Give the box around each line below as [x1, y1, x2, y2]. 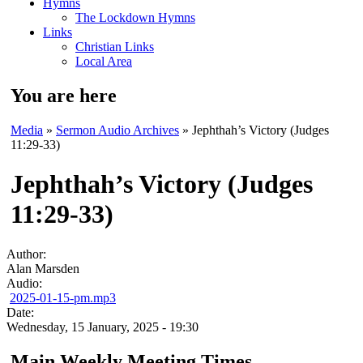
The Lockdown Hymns [75, 11, 195, 24]
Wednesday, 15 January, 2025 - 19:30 [6, 319, 199, 334]
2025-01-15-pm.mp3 [10, 290, 116, 305]
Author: [6, 246, 49, 261]
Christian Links [75, 40, 154, 53]
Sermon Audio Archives [56, 122, 179, 137]
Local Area [75, 54, 132, 68]
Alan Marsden [6, 261, 79, 275]
